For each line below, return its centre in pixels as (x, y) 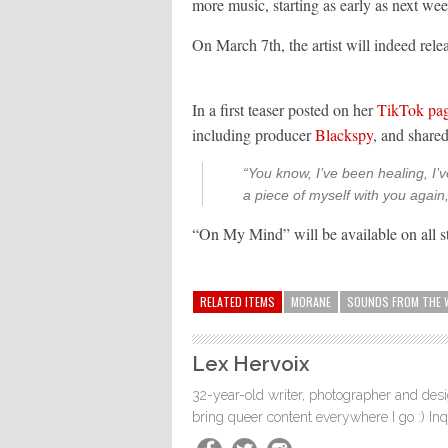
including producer (253, 134)
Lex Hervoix (250, 364)
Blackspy (344, 134)
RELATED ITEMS (237, 301)
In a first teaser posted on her (284, 109)
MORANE (311, 301)
